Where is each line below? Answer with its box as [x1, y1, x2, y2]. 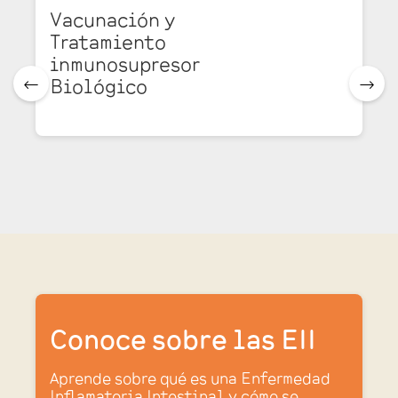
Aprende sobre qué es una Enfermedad [50, 368, 330, 388]
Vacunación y [50, 7, 175, 31]
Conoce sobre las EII [50, 322, 316, 355]
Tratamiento [50, 29, 166, 53]
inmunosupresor [50, 52, 200, 76]
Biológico [50, 74, 147, 98]
